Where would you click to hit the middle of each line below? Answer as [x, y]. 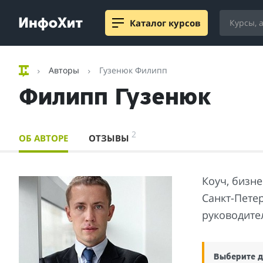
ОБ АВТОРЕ [43, 138]
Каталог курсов [165, 23]
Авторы [64, 70]
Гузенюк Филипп [133, 70]
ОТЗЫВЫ [110, 138]
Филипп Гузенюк [115, 99]
